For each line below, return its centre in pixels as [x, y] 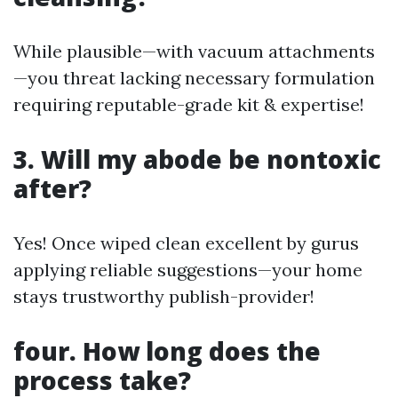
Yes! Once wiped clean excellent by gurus [186, 243]
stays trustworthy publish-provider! [164, 296]
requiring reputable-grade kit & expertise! [189, 104]
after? [52, 188]
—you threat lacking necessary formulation [194, 77]
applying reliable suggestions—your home [188, 269]
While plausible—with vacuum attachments [194, 51]
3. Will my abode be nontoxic [197, 159]
